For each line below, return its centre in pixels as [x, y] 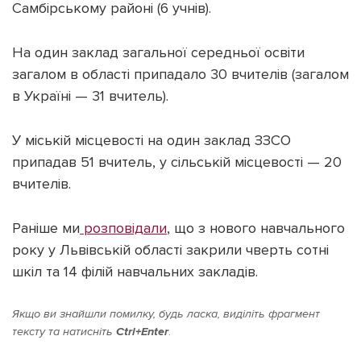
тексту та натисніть [64, 332]
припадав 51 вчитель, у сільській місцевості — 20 [177, 162]
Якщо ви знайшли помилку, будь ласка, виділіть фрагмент [166, 314]
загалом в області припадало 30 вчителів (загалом [180, 75]
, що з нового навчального [256, 228]
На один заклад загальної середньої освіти [158, 53]
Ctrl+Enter [142, 332]
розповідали [123, 228]
